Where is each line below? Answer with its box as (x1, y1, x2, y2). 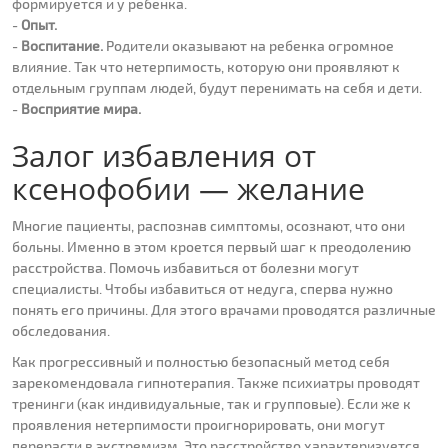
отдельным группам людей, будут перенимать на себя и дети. (12, 79, 422, 97)
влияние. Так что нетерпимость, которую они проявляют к (12, 58, 400, 76)
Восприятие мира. (21, 100, 141, 118)
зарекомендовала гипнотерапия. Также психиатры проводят (12, 374, 420, 392)
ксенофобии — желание (12, 168, 365, 210)
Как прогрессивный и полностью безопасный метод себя (12, 353, 390, 371)
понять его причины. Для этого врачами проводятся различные (12, 301, 436, 319)
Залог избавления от (12, 135, 316, 177)
